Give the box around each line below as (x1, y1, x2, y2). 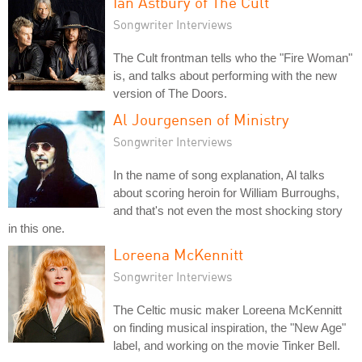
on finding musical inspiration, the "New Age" (113, 321, 346, 335)
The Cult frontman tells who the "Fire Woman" (113, 51, 352, 65)
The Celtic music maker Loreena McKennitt (113, 303, 342, 317)
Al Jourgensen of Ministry (113, 110, 289, 128)
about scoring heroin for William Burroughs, (113, 186, 339, 200)
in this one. (8, 221, 65, 235)
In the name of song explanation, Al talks (113, 168, 325, 182)
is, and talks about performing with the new (113, 69, 337, 82)
